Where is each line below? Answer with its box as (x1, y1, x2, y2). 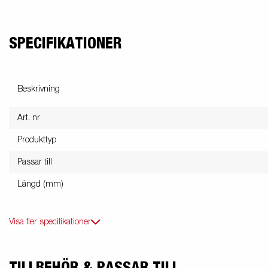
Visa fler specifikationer (9, 218, 91, 227)
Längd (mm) (17, 180, 63, 189)
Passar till (17, 158, 52, 167)
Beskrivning (17, 85, 60, 94)
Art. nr (17, 114, 40, 123)
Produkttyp (17, 136, 56, 145)
